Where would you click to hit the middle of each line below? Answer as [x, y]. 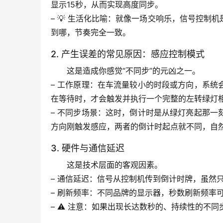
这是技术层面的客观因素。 [114, 165]
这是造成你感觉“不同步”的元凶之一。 [133, 71]
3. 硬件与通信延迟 [88, 148]
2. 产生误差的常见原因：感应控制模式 [128, 54]
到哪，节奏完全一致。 [91, 33]
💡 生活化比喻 [83, 19]
